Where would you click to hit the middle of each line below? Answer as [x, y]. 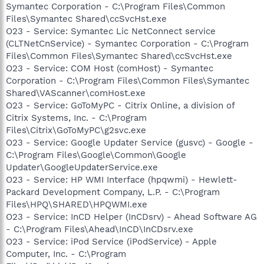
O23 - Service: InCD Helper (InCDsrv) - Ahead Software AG [131, 217]
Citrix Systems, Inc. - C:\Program [76, 118]
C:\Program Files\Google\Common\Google [96, 155]
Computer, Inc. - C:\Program [66, 254]
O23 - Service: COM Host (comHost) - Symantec [110, 68]
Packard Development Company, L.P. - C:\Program [113, 192]
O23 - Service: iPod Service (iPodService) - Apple [111, 241]
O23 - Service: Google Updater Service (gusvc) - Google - [130, 142]
